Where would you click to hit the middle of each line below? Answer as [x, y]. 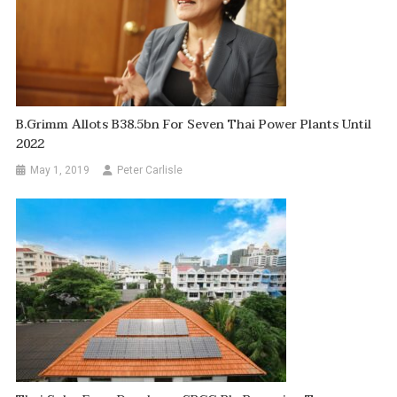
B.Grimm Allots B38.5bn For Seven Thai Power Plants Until [194, 124]
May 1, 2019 [60, 170]
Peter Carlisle [150, 170]
